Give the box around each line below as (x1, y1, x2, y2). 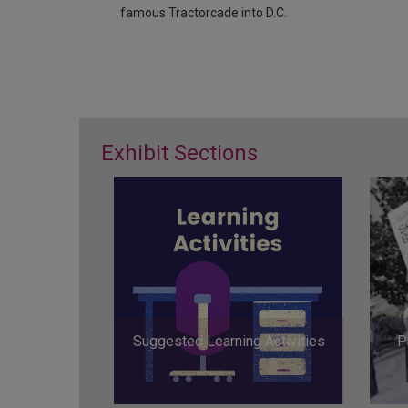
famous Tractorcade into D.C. (120, 5, 287, 20)
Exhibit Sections (101, 139, 258, 166)
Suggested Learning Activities (133, 332, 326, 351)
